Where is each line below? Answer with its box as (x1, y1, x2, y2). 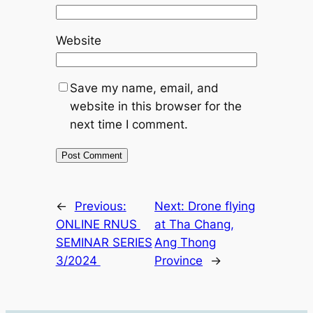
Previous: (74, 199, 126, 214)
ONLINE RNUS (55, 217, 140, 232)
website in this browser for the (69, 99, 242, 114)
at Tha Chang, (154, 217, 235, 232)
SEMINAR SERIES (55, 235, 152, 250)
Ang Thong (154, 235, 217, 250)
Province (154, 254, 203, 268)
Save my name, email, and (69, 81, 219, 96)
